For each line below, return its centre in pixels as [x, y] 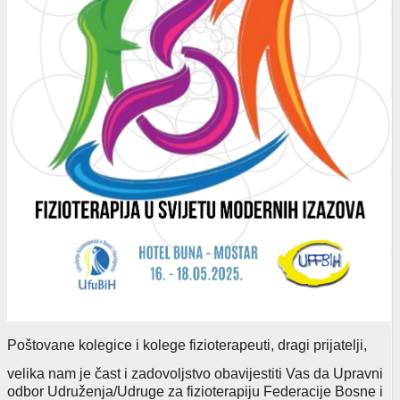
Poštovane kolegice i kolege [96, 345]
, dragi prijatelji [317, 345]
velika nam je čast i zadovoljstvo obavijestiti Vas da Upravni [195, 373]
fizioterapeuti [228, 345]
